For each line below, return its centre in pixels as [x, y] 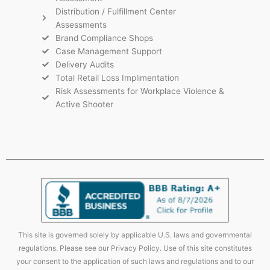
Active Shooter [84, 104]
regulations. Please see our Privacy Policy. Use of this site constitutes [135, 248]
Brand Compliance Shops [104, 38]
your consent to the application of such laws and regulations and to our [135, 262]
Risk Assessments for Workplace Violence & [140, 91]
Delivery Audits [84, 64]
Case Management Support [108, 51]
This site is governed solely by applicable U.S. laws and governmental [135, 235]
